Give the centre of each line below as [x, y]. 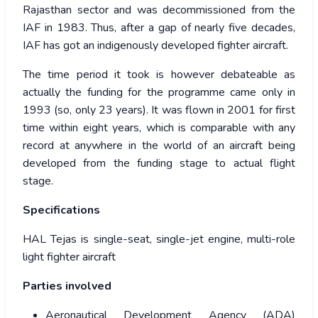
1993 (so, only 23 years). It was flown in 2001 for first [159, 110]
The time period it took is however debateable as [159, 75]
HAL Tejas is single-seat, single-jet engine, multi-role [159, 240]
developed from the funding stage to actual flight [159, 164]
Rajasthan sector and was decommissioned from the [159, 10]
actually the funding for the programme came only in [159, 93]
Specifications [61, 210]
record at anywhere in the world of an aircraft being [159, 146]
